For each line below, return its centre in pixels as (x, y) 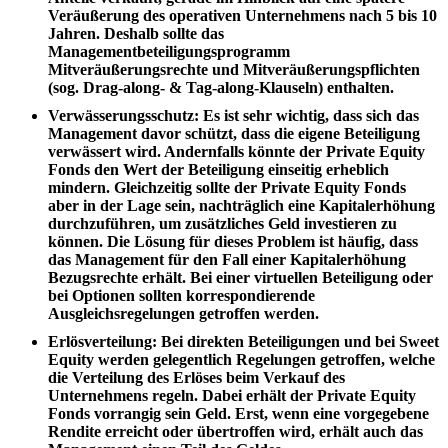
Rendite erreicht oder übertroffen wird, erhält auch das (235, 431)
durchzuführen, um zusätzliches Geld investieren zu (222, 223)
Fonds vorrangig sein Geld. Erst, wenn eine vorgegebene (238, 413)
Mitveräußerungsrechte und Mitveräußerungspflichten (234, 69)
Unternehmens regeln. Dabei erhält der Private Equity (232, 395)
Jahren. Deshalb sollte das (136, 33)
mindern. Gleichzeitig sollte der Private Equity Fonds (227, 187)
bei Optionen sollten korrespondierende (181, 295)
